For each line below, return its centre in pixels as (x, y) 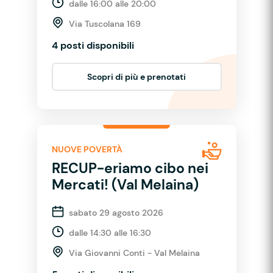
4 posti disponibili (93, 45)
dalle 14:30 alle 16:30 (110, 232)
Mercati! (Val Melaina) (125, 184)
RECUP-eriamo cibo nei (130, 168)
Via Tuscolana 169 (105, 23)
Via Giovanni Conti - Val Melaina (134, 253)
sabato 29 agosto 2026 (116, 212)
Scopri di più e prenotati (136, 76)
